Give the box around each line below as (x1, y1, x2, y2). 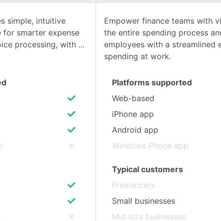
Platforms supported (112, 77, 192, 87)
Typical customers (112, 164, 183, 174)
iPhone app (112, 109, 154, 119)
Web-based (112, 93, 154, 103)
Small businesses (112, 196, 175, 206)
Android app (112, 125, 158, 135)
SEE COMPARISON (38, 25, 96, 33)
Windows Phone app (112, 141, 188, 150)
